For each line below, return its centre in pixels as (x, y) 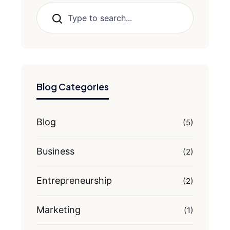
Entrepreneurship (74, 180)
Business (55, 151)
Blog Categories (73, 87)
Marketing (59, 210)
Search (60, 18)
